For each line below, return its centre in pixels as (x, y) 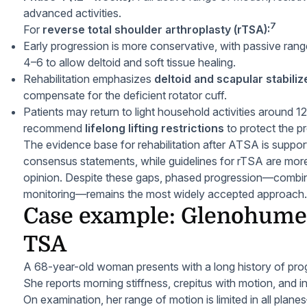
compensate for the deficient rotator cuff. (125, 95)
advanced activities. (72, 13)
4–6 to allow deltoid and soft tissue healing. (130, 62)
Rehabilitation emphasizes (89, 79)
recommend (54, 128)
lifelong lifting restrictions (155, 128)
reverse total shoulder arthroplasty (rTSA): (156, 29)
